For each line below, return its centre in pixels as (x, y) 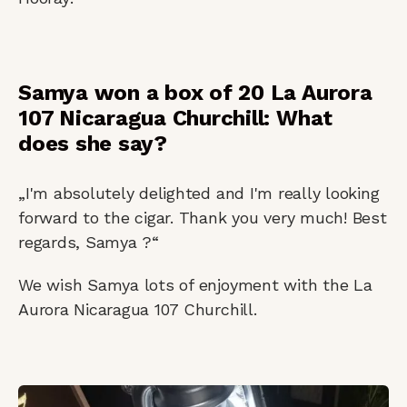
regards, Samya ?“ (89, 242)
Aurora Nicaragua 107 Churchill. (138, 309)
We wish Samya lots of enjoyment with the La (195, 284)
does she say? (93, 143)
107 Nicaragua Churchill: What (176, 118)
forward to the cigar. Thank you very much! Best (203, 217)
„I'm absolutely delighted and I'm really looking (199, 193)
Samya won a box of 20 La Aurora (195, 92)
